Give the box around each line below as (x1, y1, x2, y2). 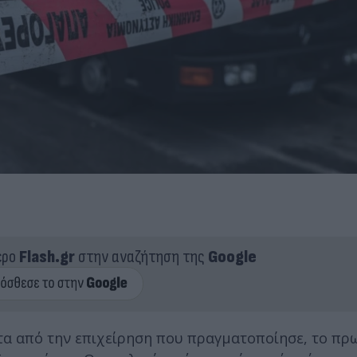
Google (207, 245, 257, 268)
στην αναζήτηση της (74, 245, 208, 268)
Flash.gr (18, 245, 75, 268)
